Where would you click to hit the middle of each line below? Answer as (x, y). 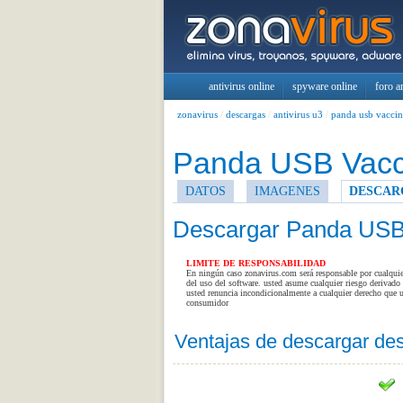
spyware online (324, 86)
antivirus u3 (298, 114)
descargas (245, 114)
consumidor (207, 303)
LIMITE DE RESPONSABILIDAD (255, 263)
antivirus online (241, 86)
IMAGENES (287, 191)
